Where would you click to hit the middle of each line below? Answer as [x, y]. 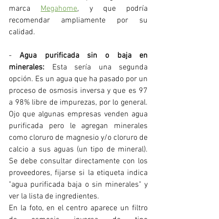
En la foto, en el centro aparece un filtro [78, 208]
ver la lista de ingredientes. [54, 196]
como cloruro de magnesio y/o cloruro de [78, 138]
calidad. [22, 32]
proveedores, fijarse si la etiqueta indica [78, 173]
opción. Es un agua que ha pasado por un [78, 79]
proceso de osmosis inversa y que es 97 [78, 91]
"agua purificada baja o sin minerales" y [78, 185]
